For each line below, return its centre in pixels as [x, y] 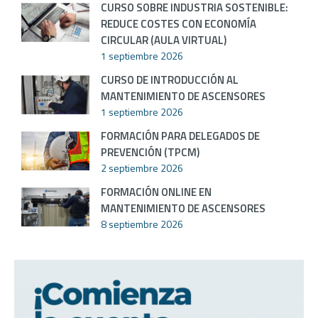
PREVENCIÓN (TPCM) [150, 152]
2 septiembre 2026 [142, 168]
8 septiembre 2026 [142, 224]
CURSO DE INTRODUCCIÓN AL [170, 79]
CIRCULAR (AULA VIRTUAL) [164, 40]
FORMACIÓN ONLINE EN [156, 192]
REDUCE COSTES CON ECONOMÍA [179, 23]
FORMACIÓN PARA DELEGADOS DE [180, 136]
